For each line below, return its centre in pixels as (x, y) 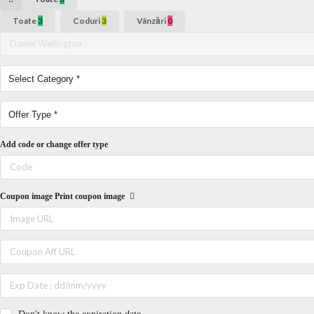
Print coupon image (91, 196)
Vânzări (152, 21)
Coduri (87, 21)
